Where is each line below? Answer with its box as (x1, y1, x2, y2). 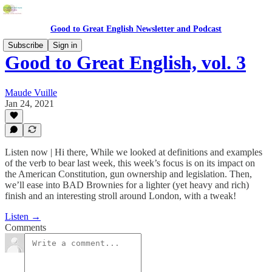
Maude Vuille (5, 87, 57, 98)
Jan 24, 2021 (5, 98, 54, 109)
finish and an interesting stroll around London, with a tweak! (5, 191, 236, 201)
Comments (5, 222, 46, 233)
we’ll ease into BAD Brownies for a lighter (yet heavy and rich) (5, 180, 249, 190)
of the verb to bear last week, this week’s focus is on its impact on (5, 158, 255, 168)
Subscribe (8, 41, 43, 50)
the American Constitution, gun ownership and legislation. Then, (5, 169, 252, 179)
